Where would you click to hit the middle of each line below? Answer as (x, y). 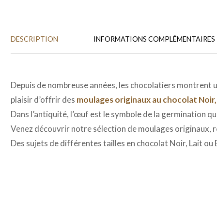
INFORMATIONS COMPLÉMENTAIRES (154, 39)
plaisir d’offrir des (44, 99)
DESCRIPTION (34, 39)
